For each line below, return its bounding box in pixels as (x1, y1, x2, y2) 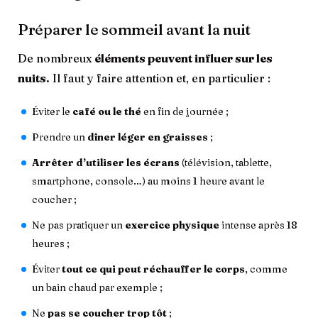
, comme (245, 263, 287, 276)
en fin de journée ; (143, 105, 229, 119)
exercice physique (125, 219, 219, 232)
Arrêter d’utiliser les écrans (32, 156, 180, 170)
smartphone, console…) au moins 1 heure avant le (32, 175, 265, 188)
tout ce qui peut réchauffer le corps (62, 263, 245, 276)
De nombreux (18, 51, 94, 66)
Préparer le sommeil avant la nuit (18, 20, 251, 39)
